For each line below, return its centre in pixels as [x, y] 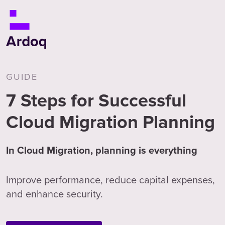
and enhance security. [54, 194]
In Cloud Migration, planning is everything [102, 151]
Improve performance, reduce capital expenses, [110, 180]
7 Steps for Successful [96, 101]
